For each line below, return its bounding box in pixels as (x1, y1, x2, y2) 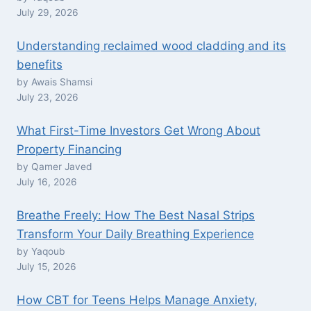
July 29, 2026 (17, 7, 78, 19)
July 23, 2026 (17, 92, 78, 103)
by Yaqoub (17, 246, 65, 258)
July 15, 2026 (17, 261, 76, 273)
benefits (17, 58, 62, 72)
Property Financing (17, 142, 121, 157)
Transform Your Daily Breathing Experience (17, 227, 254, 242)
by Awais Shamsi (17, 76, 92, 88)
